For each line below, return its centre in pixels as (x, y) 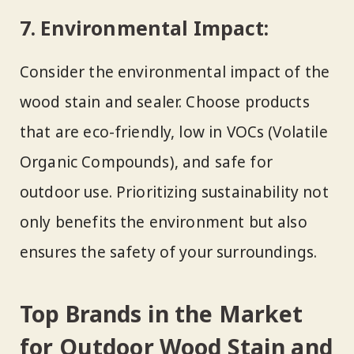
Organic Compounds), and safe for (146, 162)
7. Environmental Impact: (145, 28)
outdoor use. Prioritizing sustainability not (174, 192)
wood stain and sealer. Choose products (165, 102)
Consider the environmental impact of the (175, 72)
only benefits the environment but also (164, 222)
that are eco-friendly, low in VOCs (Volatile (174, 132)
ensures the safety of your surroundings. (169, 252)
